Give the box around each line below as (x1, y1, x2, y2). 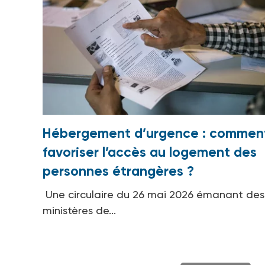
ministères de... (43, 204, 116, 217)
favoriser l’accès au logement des (43, 144, 257, 161)
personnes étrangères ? (43, 163, 194, 180)
